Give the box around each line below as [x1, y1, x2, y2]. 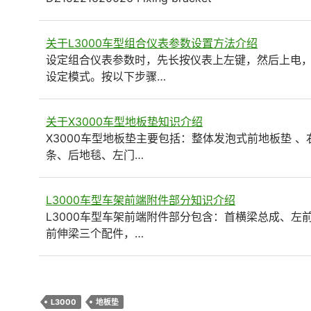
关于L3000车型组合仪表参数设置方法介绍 [46, 35, 258, 50]
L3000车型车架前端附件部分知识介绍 [46, 192, 235, 207]
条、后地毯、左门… [46, 147, 144, 162]
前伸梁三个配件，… [46, 226, 144, 240]
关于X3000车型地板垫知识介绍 [46, 114, 203, 128]
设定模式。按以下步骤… [46, 69, 166, 83]
